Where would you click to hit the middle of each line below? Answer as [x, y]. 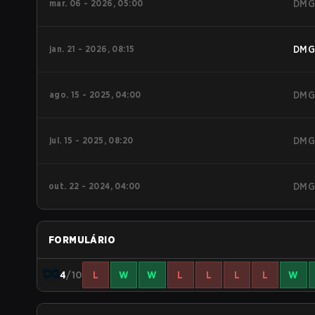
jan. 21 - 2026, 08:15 [92, 49]
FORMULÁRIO [82, 240]
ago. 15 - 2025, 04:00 [95, 95]
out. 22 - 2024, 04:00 [95, 186]
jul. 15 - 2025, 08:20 [91, 140]
